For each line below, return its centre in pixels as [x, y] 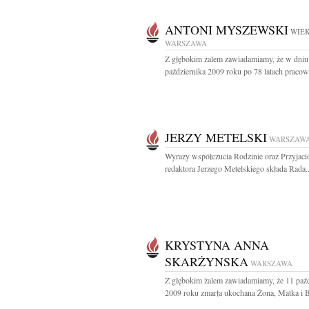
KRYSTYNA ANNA [217, 245]
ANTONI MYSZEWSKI [227, 30]
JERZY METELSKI [216, 137]
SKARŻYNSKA [207, 261]
